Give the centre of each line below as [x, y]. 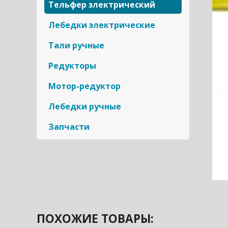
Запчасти [69, 127]
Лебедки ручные [85, 106]
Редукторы [73, 66]
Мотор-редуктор [85, 86]
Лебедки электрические [102, 25]
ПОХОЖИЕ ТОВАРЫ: [95, 219]
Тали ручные [77, 45]
